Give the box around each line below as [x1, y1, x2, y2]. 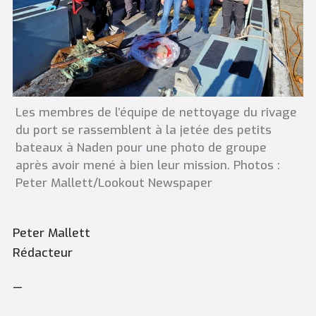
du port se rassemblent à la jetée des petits [15, 121, 272, 138]
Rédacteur [12, 244, 73, 261]
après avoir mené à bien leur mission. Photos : [15, 157, 280, 174]
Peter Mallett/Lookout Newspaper [15, 174, 212, 191]
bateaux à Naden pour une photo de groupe [15, 139, 267, 156]
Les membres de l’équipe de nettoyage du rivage [15, 104, 297, 121]
